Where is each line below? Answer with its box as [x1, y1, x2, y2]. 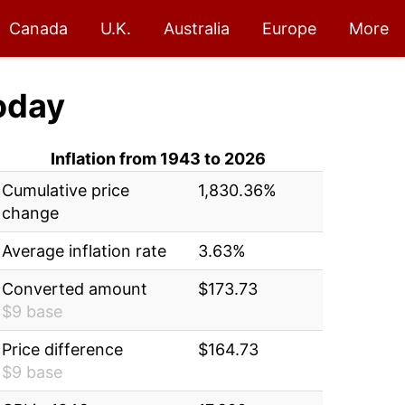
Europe [262, 19, 316, 38]
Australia [164, 19, 230, 38]
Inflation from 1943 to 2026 [51, 149, 267, 168]
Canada [9, 19, 68, 38]
